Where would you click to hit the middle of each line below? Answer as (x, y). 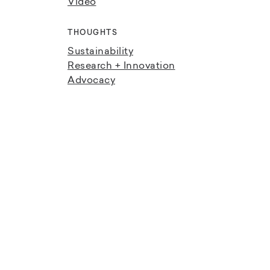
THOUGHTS (93, 33)
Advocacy (91, 81)
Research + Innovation (121, 66)
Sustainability (100, 52)
